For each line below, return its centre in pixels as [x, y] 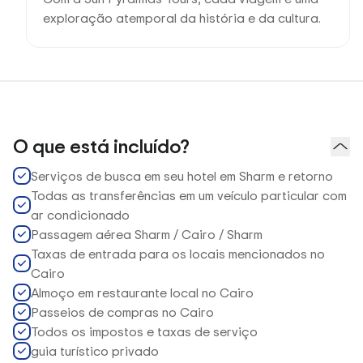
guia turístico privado [95, 351]
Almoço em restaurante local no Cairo [142, 293]
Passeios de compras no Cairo [122, 312]
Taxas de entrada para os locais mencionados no [178, 254]
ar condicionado [80, 215]
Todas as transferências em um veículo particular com [189, 195]
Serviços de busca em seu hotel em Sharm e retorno [182, 176]
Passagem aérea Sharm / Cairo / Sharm [147, 234]
